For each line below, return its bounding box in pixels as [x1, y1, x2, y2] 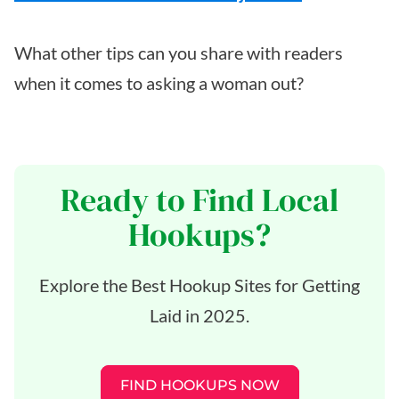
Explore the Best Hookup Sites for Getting [39, 273, 360, 296]
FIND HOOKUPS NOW [119, 376, 280, 394]
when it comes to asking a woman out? [14, 71, 304, 94]
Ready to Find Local [61, 177, 338, 222]
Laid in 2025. [150, 304, 249, 326]
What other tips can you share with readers [14, 41, 343, 63]
